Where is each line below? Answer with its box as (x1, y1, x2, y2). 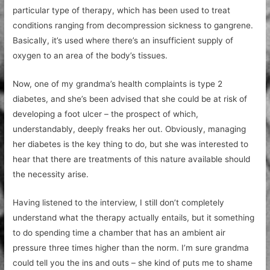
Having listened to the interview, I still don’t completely (13, 197, 225, 207)
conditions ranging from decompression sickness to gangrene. (13, 20, 254, 30)
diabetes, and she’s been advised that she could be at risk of (13, 93, 248, 104)
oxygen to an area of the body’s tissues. (13, 50, 168, 60)
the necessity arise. (13, 169, 89, 179)
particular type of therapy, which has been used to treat (13, 5, 231, 15)
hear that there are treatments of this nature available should (13, 154, 251, 164)
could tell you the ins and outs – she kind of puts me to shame (13, 257, 253, 268)
